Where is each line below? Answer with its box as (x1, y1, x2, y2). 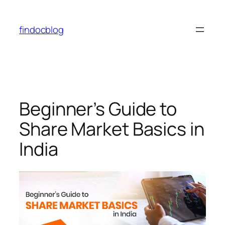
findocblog (19, 23, 64, 36)
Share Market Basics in (19, 116, 204, 141)
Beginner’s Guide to (19, 96, 177, 121)
